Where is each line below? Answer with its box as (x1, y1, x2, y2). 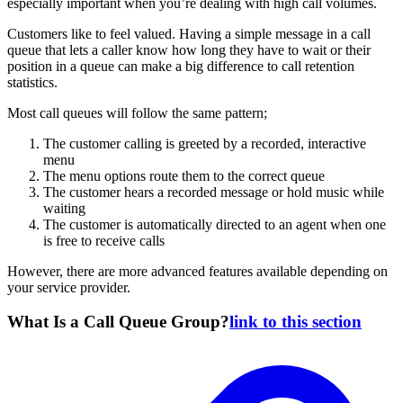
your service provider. (7, 279, 130, 295)
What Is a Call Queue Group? (7, 312, 229, 332)
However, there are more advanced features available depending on (7, 263, 388, 279)
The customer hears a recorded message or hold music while (43, 184, 384, 200)
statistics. (7, 74, 58, 90)
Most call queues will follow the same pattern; (7, 104, 267, 121)
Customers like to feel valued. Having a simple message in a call (7, 25, 371, 41)
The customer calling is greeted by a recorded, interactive (43, 135, 366, 151)
